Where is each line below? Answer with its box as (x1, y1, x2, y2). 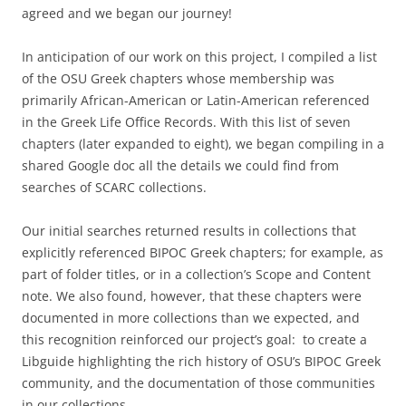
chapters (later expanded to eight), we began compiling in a (22, 134, 384, 152)
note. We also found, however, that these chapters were (22, 286, 362, 304)
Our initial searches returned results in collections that (22, 221, 356, 239)
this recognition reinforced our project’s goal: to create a (22, 330, 367, 348)
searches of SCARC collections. (22, 178, 210, 196)
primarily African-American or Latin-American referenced (22, 91, 370, 109)
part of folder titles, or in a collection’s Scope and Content (22, 265, 371, 283)
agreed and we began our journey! (22, 4, 257, 22)
